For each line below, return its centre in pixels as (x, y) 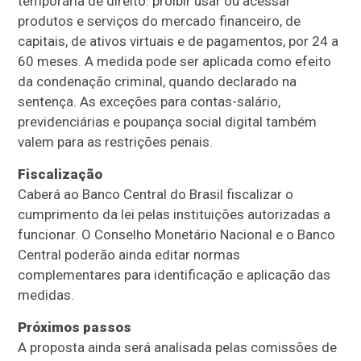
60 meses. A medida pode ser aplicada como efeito (175, 61)
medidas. (46, 295)
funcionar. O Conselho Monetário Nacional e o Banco (177, 234)
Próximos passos (75, 327)
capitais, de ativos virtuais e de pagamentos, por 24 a (178, 41)
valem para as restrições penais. (116, 141)
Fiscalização (60, 174)
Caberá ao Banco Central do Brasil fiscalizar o (156, 194)
